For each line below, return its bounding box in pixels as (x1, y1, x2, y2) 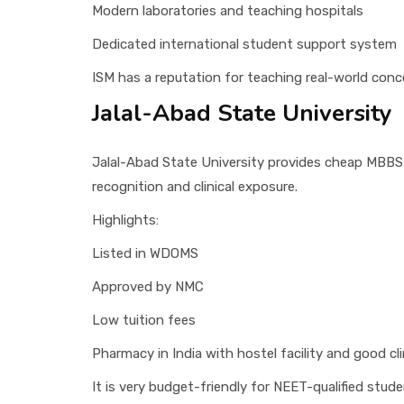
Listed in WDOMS (92, 244, 198, 262)
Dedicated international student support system (92, 35, 397, 52)
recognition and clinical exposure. (92, 178, 298, 195)
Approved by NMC (92, 278, 204, 295)
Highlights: (92, 211, 159, 228)
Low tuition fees (92, 311, 196, 328)
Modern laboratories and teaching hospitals (92, 2, 363, 19)
